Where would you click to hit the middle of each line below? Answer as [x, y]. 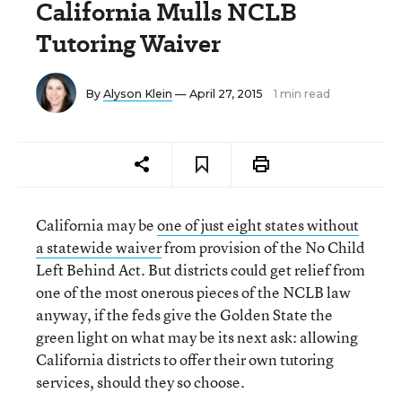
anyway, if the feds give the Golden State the [184, 315]
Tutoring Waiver [128, 44]
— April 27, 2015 [219, 94]
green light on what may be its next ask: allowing [197, 337]
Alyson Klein [138, 94]
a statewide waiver [99, 247]
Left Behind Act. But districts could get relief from [201, 270]
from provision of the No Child [263, 247]
